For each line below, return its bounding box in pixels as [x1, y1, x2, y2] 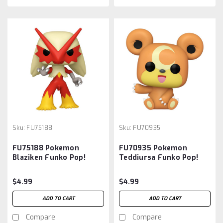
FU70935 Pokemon [119, 143, 187, 153]
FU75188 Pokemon [12, 143, 79, 153]
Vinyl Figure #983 [12, 162, 79, 172]
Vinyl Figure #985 [119, 162, 185, 172]
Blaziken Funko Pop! [12, 152, 86, 162]
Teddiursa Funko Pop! [119, 152, 198, 162]
